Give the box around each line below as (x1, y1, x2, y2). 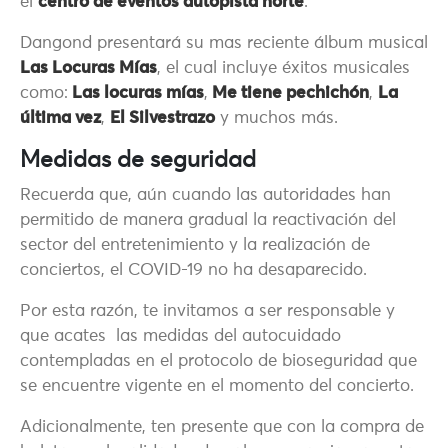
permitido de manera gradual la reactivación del (20, 212, 396, 230)
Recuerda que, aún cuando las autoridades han (20, 187, 391, 205)
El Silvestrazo (110, 110, 215, 128)
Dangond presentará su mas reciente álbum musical (20, 35, 428, 53)
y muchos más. (215, 110, 338, 128)
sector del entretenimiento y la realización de (20, 237, 370, 255)
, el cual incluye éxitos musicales (157, 60, 410, 78)
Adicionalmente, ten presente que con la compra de (20, 419, 424, 437)
